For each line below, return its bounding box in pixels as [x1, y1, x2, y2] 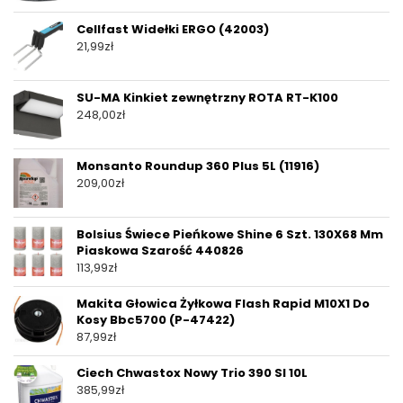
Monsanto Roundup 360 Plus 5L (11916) [76, 157, 319, 175]
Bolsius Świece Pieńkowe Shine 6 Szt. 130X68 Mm [76, 226, 383, 244]
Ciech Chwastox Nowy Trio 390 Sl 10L [76, 364, 308, 382]
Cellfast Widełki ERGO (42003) [76, 21, 269, 39]
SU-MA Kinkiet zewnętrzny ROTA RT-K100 [76, 89, 338, 107]
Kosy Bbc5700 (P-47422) [76, 311, 235, 329]
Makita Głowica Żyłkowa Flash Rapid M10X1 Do [76, 295, 370, 313]
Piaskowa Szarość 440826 [76, 242, 244, 260]
